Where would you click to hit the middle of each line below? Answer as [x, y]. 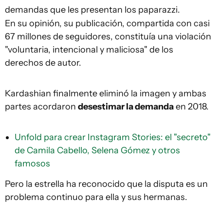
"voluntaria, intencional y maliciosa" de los [89, 49]
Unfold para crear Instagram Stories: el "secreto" [113, 137]
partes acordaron [41, 106]
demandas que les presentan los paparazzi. [92, 9]
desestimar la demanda [126, 106]
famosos [32, 163]
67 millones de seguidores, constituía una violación [108, 36]
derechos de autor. [43, 63]
